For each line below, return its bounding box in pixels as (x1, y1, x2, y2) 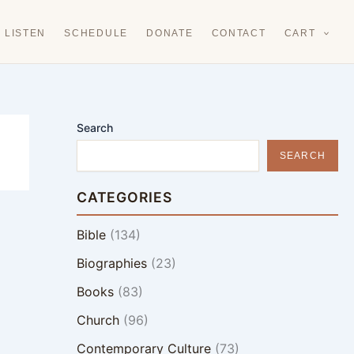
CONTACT (211, 28, 266, 38)
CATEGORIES (76, 189, 172, 205)
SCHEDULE (64, 28, 129, 38)
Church (76, 312, 119, 328)
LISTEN (4, 28, 47, 38)
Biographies (76, 255, 147, 271)
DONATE (146, 28, 194, 38)
